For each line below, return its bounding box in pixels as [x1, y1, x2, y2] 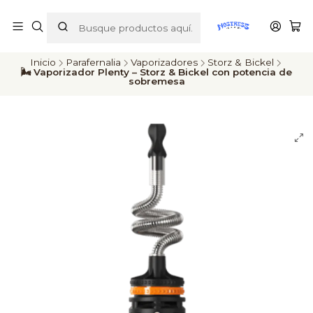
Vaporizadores [130, 57, 198, 68]
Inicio [29, 57, 56, 68]
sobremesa [128, 75, 185, 87]
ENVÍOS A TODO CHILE [107, 19, 221, 29]
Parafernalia [65, 57, 121, 68]
